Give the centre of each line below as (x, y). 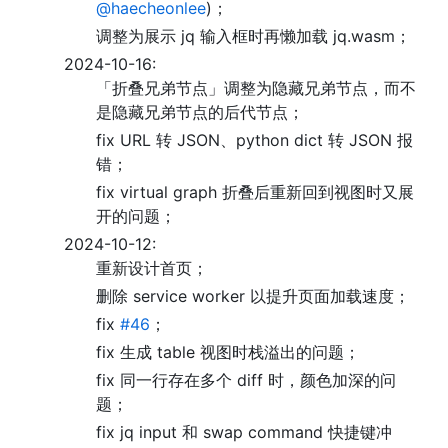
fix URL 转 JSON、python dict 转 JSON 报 (254, 140)
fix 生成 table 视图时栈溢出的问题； (228, 352)
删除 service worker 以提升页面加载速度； (253, 296)
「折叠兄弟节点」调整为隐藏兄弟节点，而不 (256, 88)
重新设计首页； (152, 268)
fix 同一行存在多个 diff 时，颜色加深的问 (246, 380)
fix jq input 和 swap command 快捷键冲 (244, 432)
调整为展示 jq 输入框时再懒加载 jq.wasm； (253, 36)
